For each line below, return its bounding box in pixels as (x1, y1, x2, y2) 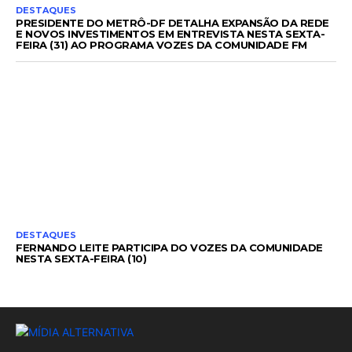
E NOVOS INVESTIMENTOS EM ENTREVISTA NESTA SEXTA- (16, 27, 324, 40)
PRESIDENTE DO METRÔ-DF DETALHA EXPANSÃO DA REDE (16, 16, 329, 29)
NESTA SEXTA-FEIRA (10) (16, 251, 146, 265)
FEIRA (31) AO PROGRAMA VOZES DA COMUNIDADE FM (16, 38, 307, 51)
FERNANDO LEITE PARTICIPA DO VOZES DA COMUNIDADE (16, 240, 323, 254)
